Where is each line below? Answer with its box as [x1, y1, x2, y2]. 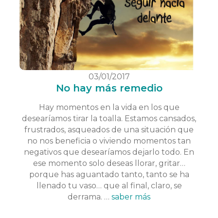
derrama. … [68, 192, 111, 201]
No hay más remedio [55, 82, 163, 94]
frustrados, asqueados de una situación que [24, 125, 194, 134]
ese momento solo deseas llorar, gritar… [33, 158, 185, 168]
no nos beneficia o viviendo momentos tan [27, 136, 191, 145]
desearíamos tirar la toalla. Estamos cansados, [22, 113, 196, 123]
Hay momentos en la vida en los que [38, 102, 180, 112]
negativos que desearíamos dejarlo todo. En [24, 147, 194, 157]
